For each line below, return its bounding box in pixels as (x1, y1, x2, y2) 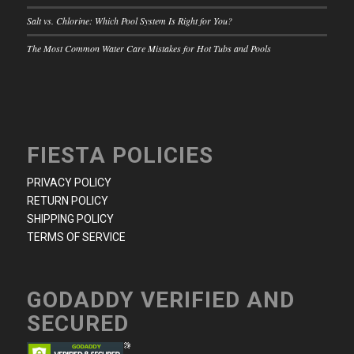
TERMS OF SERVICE (26, 230, 126, 243)
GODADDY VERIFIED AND (26, 287, 295, 314)
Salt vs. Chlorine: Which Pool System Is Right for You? (26, 13, 232, 27)
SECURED (26, 311, 129, 337)
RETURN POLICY (26, 194, 108, 207)
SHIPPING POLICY (26, 212, 114, 225)
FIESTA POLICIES (26, 141, 213, 168)
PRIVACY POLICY (26, 175, 111, 189)
